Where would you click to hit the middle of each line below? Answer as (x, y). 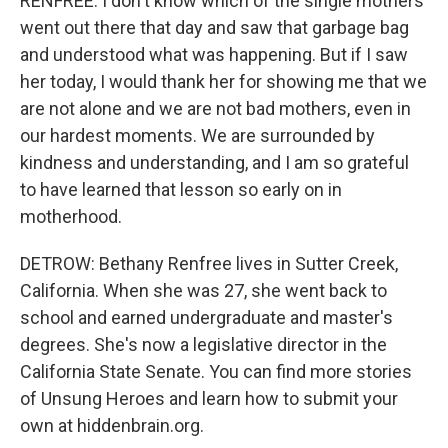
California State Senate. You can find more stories (216, 371)
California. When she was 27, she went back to (203, 290)
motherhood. (71, 216)
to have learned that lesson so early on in (181, 189)
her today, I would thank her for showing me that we (223, 81)
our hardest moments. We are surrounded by (197, 135)
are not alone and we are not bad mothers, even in (215, 108)
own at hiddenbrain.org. (112, 425)
